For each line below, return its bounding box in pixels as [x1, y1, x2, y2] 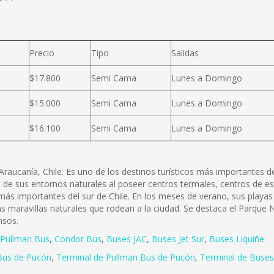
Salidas [171, 47, 199, 59]
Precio [29, 47, 54, 59]
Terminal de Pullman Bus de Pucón [56, 251, 195, 263]
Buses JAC [106, 233, 147, 245]
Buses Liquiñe [209, 233, 264, 245]
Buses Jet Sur [152, 233, 204, 245]
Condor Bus [54, 233, 102, 245]
